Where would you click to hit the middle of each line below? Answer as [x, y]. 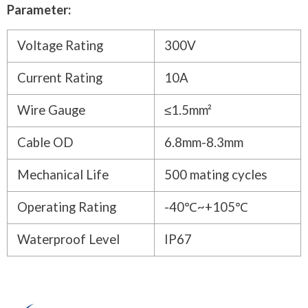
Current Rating [60, 77]
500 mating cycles [216, 174]
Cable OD [45, 142]
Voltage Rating [60, 45]
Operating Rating [67, 207]
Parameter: [39, 9]
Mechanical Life [63, 174]
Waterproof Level [70, 239]
